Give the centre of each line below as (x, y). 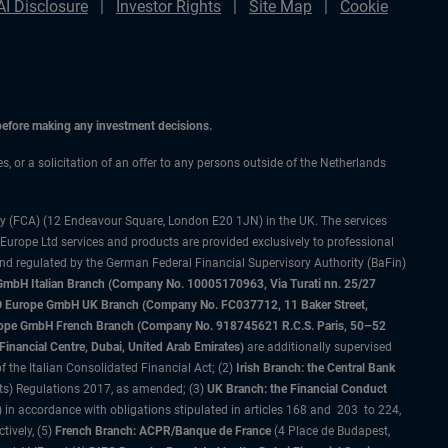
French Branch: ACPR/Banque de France (163, 431)
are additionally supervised (318, 347)
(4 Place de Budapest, (330, 431)
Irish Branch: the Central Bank (315, 368)
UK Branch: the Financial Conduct (295, 389)
